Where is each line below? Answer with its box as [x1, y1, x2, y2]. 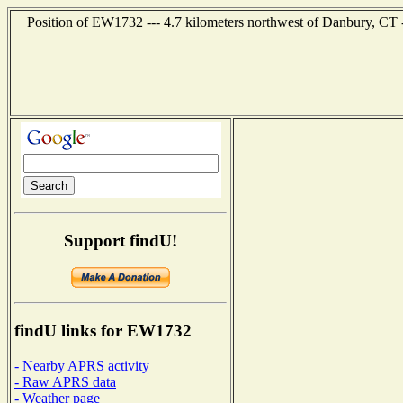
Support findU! [64, 230, 177, 250]
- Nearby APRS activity [14, 357, 149, 373]
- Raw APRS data [14, 373, 116, 390]
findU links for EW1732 [14, 321, 192, 341]
